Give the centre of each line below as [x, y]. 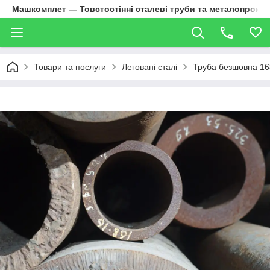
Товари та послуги [70, 67]
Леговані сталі [149, 67]
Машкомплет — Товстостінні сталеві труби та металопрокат [140, 9]
